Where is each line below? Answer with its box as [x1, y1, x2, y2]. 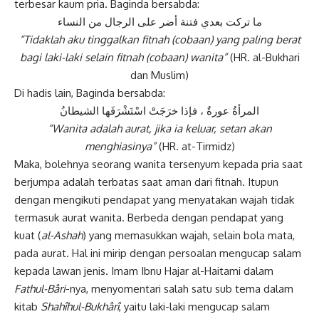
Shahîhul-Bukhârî [41, 300, 119, 314]
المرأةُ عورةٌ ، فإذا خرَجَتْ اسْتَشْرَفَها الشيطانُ [60, 104, 259, 118]
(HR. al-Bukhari [226, 51, 300, 65]
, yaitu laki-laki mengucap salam [119, 300, 270, 314]
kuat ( [14, 229, 41, 243]
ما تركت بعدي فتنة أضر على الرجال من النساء [57, 15, 262, 29]
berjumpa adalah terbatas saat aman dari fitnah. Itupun [14, 175, 278, 189]
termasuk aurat [14, 211, 90, 225]
